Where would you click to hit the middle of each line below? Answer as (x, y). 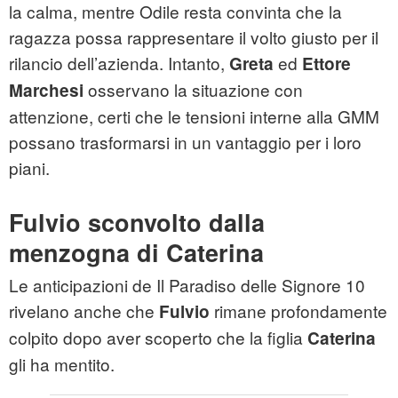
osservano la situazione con (193, 90)
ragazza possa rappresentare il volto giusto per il (194, 37)
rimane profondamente (298, 311)
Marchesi (46, 91)
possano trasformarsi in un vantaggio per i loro (185, 142)
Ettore (326, 64)
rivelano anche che (84, 311)
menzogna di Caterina (136, 253)
